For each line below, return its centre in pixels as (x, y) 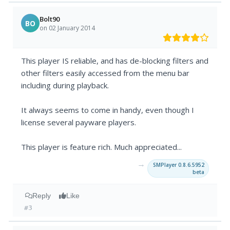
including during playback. (65, 85)
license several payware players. (79, 122)
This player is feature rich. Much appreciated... (102, 147)
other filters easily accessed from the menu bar (106, 73)
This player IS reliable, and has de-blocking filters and (115, 61)
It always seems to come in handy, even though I (108, 110)
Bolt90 (50, 19)
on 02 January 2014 (68, 28)
